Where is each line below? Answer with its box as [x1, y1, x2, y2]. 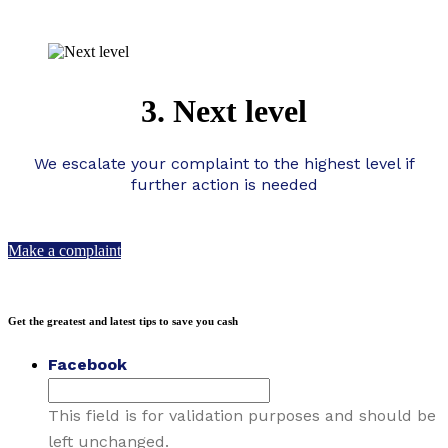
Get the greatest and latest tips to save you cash [8, 315, 238, 328]
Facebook [48, 355, 127, 375]
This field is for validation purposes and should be [48, 406, 436, 426]
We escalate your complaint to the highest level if [33, 154, 415, 174]
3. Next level [141, 93, 307, 130]
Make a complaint [8, 242, 121, 260]
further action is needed [130, 175, 318, 195]
